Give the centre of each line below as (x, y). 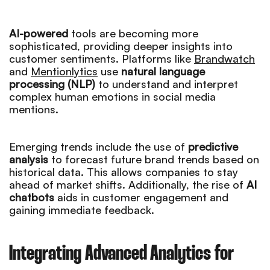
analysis (29, 159)
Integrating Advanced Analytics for (121, 254)
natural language (163, 71)
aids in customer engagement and (141, 197)
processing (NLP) (52, 83)
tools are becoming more (133, 33)
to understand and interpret (167, 83)
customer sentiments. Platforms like (102, 58)
